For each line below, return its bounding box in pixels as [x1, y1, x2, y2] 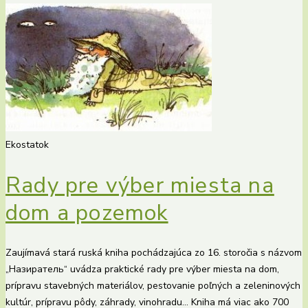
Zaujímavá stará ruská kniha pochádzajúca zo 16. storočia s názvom [5, 246, 302, 260]
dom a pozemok [5, 197, 168, 228]
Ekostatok [5, 138, 49, 152]
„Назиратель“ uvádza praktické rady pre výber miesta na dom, [5, 263, 279, 276]
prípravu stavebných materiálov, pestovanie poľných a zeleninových [5, 279, 300, 293]
